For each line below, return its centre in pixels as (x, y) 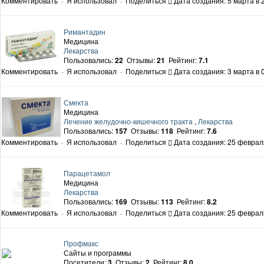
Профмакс (81, 243)
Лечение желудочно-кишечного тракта (128, 121)
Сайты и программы (98, 253)
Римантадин (85, 32)
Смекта (76, 103)
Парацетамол (87, 173)
